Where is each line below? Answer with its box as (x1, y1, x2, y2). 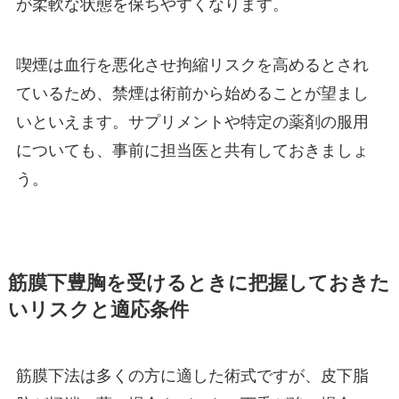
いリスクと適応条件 (7, 299, 189, 322)
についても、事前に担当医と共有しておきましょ (15, 142, 369, 160)
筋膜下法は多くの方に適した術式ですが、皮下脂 (15, 367, 369, 386)
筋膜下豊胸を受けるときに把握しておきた (7, 273, 390, 295)
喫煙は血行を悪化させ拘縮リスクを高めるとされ (15, 56, 369, 75)
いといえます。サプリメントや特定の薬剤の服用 (15, 113, 369, 132)
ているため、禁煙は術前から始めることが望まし (15, 85, 369, 103)
